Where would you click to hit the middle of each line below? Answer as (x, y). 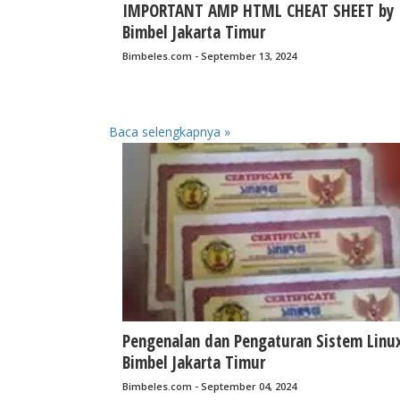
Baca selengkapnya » (170, 132)
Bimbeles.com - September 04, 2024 (209, 387)
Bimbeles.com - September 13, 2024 (209, 56)
